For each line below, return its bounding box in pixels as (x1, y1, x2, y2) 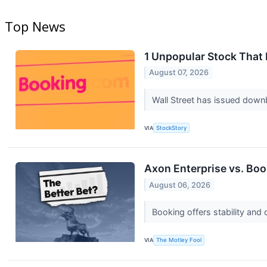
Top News (5, 17, 66, 36)
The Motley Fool (156, 237, 202, 244)
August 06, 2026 (149, 180, 211, 190)
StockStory (156, 124, 187, 131)
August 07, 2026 (149, 68, 209, 77)
